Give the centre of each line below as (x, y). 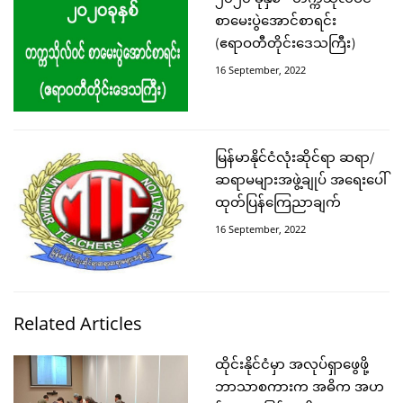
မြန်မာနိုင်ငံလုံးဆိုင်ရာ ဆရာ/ (295, 159)
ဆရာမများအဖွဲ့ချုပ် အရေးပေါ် (301, 181)
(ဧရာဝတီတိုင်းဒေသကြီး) (286, 45)
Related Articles (78, 323)
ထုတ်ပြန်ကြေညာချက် (278, 204)
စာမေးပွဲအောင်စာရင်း (276, 22)
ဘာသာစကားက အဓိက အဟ (300, 388)
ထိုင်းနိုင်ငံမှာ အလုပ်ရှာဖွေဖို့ (292, 366)
